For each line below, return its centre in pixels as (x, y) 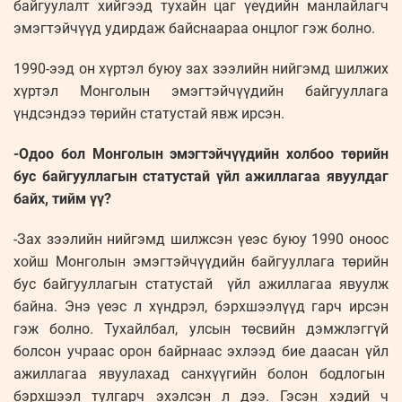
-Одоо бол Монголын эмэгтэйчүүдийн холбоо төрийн (201, 154)
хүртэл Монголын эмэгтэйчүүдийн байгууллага (201, 92)
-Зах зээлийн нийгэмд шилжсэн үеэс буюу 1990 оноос (201, 240)
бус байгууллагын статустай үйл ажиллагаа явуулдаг (201, 177)
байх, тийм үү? (62, 199)
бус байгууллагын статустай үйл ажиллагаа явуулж (201, 284)
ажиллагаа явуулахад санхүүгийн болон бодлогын (201, 374)
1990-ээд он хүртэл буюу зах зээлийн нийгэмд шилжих (201, 69)
